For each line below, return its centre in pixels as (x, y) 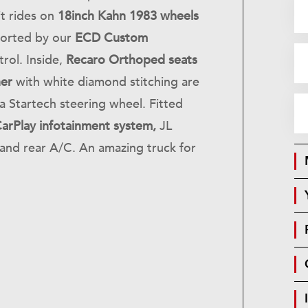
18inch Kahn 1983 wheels (128, 16)
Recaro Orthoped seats (132, 60)
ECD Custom (111, 38)
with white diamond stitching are (106, 82)
